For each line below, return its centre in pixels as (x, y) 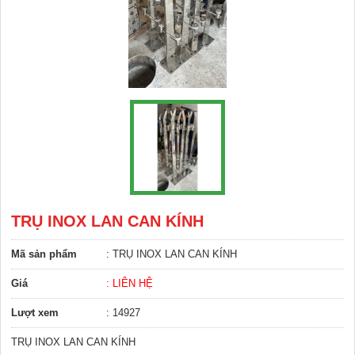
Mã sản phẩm (44, 254)
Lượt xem (35, 313)
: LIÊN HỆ (130, 284)
